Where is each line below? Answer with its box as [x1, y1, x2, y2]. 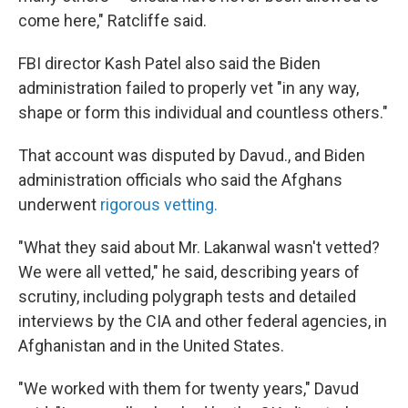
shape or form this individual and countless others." [18, 103, 388, 122]
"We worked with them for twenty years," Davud [18, 379, 359, 398]
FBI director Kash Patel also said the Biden [18, 54, 321, 73]
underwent [18, 195, 100, 214]
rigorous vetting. [100, 195, 218, 214]
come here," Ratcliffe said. [18, 11, 207, 30]
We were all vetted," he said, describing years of [18, 262, 360, 281]
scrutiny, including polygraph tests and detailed [18, 287, 356, 306]
